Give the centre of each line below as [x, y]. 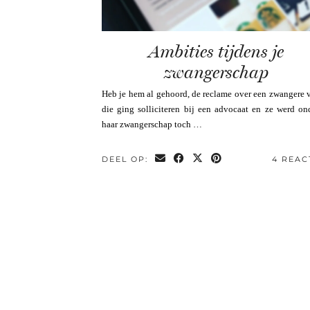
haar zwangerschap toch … [152, 124]
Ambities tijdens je [216, 51]
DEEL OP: [127, 159]
